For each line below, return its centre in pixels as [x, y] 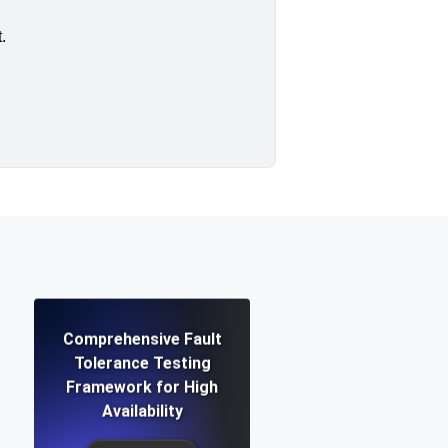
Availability [142, 411]
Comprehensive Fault [142, 339]
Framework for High [142, 387]
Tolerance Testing [142, 363]
